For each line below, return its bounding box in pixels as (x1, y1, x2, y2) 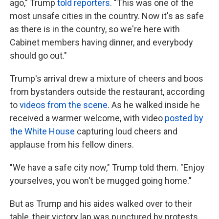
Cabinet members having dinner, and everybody (10, 37, 193, 47)
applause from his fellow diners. (10, 139, 134, 150)
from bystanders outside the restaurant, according (10, 87, 205, 97)
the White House (10, 126, 75, 136)
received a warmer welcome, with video (10, 113, 165, 123)
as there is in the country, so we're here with (10, 24, 180, 34)
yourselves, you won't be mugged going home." (10, 175, 192, 186)
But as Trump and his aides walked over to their (10, 198, 192, 209)
